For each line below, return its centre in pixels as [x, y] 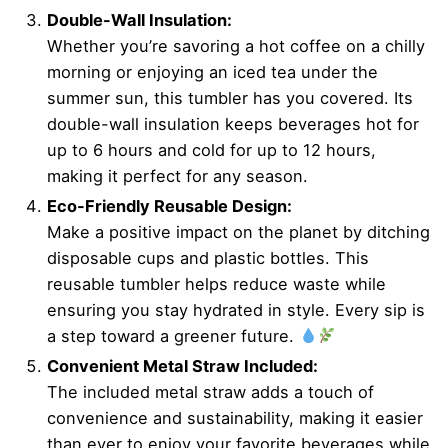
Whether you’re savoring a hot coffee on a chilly [236, 46]
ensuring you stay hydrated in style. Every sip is [236, 310]
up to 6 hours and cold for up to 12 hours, [211, 150]
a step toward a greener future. [173, 336]
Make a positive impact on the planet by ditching [238, 232]
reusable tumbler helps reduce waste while [216, 284]
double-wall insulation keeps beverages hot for [233, 124]
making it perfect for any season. [177, 176]
